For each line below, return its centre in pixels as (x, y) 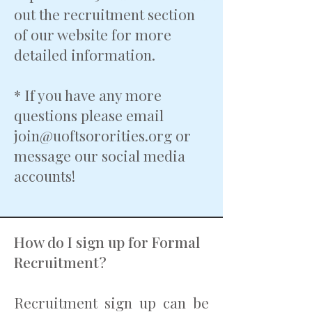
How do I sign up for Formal (107, 242)
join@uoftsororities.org (93, 135)
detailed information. (86, 54)
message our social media (100, 155)
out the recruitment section (104, 14)
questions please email (89, 115)
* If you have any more (88, 95)
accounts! (45, 175)
